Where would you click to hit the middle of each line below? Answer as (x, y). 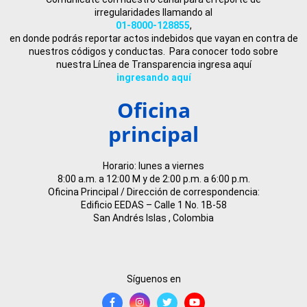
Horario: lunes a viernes (153, 165)
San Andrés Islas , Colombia (153, 218)
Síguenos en (153, 279)
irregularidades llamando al (153, 12)
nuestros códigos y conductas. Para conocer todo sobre (153, 51)
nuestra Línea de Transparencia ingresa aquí (153, 64)
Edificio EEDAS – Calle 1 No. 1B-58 (153, 205)
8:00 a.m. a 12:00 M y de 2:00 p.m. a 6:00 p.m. (153, 179)
